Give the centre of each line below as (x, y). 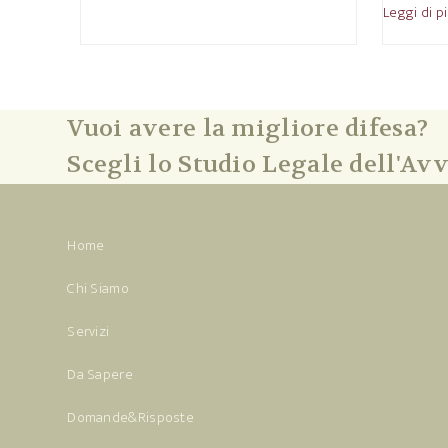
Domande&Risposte (131, 417)
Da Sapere (100, 374)
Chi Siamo (98, 288)
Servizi (88, 331)
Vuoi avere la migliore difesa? (248, 128)
